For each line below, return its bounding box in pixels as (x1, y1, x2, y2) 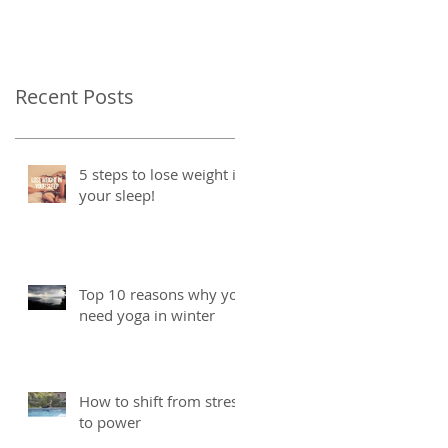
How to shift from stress (79, 390, 245, 411)
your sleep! (79, 184, 155, 205)
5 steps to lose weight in (79, 163, 245, 184)
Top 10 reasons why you (79, 283, 247, 304)
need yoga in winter (79, 304, 215, 325)
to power (79, 411, 141, 432)
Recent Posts (15, 82, 134, 110)
